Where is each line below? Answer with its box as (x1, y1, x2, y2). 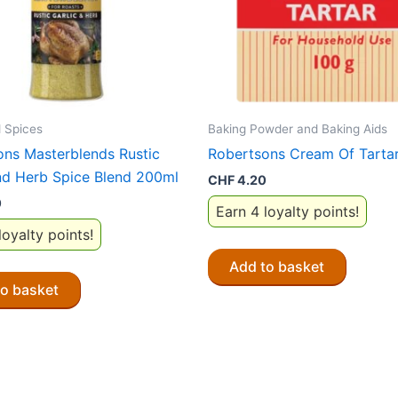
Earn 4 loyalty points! (216, 202, 359, 220)
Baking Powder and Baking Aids (208, 121, 387, 136)
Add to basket (229, 257, 324, 275)
